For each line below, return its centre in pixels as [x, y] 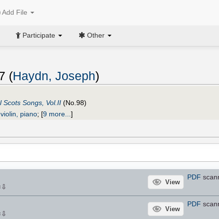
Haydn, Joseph [54, 76]
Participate [39, 35]
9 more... [57, 114]
